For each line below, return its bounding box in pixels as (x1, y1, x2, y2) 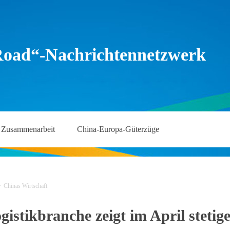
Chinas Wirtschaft (4, 182, 47, 189)
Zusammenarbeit (1, 125, 55, 133)
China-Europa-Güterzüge (77, 125, 159, 133)
